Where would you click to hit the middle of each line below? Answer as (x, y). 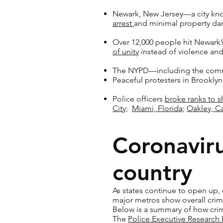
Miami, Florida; (158, 108)
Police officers (139, 99)
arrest (123, 23)
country (152, 172)
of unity (126, 52)
